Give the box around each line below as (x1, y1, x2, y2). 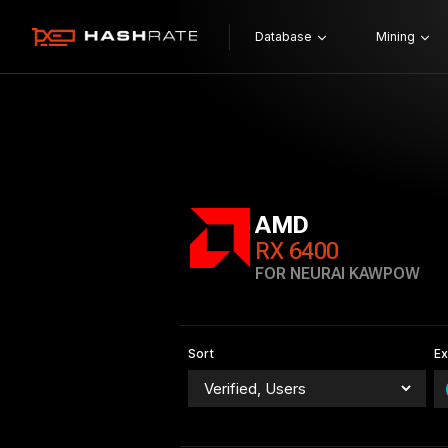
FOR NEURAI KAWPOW (255, 264, 420, 283)
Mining (375, 29, 415, 44)
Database (254, 29, 312, 44)
